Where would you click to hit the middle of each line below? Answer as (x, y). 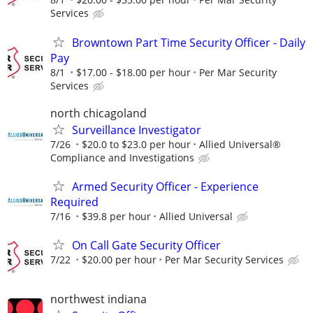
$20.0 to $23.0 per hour (136, 144)
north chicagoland (99, 113)
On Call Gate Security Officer (146, 246)
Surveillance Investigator (137, 130)
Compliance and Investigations (122, 157)
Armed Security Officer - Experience (165, 187)
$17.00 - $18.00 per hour (133, 72)
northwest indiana (99, 299)
